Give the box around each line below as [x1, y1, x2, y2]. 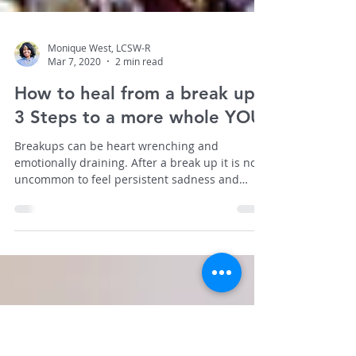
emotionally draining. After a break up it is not [14, 242, 261, 257]
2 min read [115, 142, 163, 155]
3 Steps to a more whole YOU [14, 194, 263, 215]
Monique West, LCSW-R [48, 128, 150, 141]
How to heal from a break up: [14, 170, 261, 192]
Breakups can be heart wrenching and [14, 226, 219, 241]
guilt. [14, 276, 41, 291]
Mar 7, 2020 [48, 142, 101, 155]
